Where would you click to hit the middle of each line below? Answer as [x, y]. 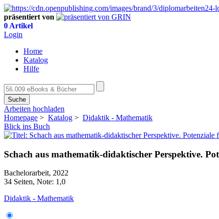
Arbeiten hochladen [34, 109]
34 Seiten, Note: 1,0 [35, 182]
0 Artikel [18, 26]
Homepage [21, 118]
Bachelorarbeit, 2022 [36, 173]
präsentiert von [29, 17]
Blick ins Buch [27, 126]
